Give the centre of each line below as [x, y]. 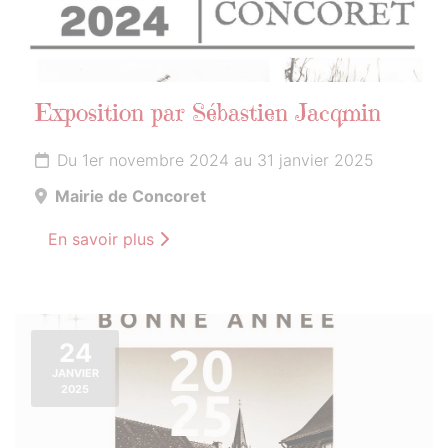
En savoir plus [103, 239]
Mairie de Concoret [130, 196]
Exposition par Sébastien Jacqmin [208, 115]
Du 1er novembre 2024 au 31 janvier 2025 [215, 160]
